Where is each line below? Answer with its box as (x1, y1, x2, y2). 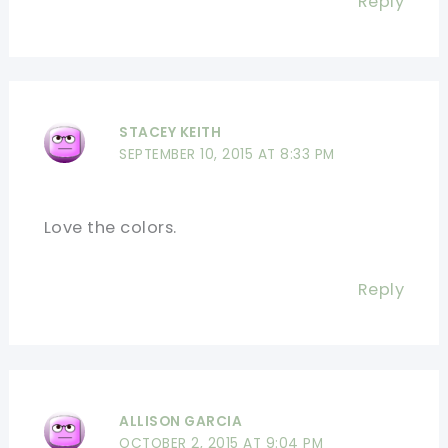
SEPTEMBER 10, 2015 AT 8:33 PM (119, 145, 335, 165)
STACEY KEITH (119, 123, 222, 143)
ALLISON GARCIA (119, 411, 243, 431)
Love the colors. (43, 216, 177, 240)
